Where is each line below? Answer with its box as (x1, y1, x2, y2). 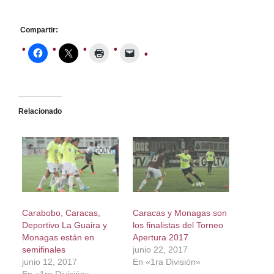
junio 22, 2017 (132, 245, 188, 255)
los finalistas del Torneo (132, 220, 223, 231)
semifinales (21, 245, 65, 255)
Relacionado (18, 107, 62, 116)
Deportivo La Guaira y (21, 220, 107, 231)
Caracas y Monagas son (132, 208, 227, 218)
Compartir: (20, 26, 58, 35)
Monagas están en (21, 232, 94, 243)
